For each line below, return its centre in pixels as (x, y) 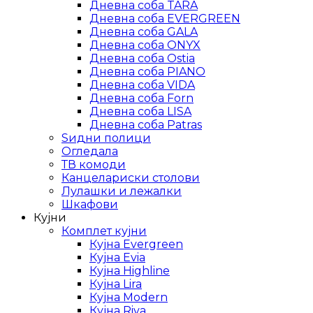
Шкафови (90, 204)
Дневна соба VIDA (142, 85)
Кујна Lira (116, 284)
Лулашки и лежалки (122, 191)
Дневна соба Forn (141, 98)
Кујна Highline (130, 270)
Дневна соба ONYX (145, 45)
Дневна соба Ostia (142, 58)
